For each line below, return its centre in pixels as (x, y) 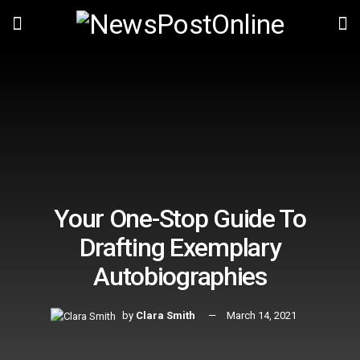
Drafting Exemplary (180, 248)
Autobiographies (180, 277)
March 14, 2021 (262, 316)
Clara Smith (166, 316)
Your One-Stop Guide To (180, 219)
